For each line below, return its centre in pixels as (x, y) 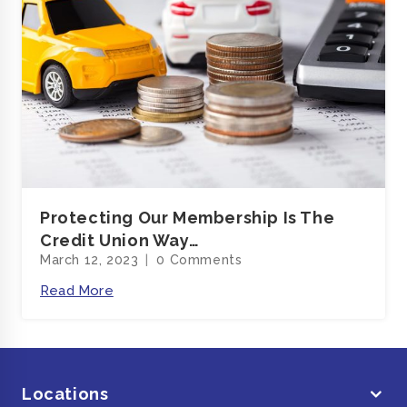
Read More (77, 291)
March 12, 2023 (89, 260)
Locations (65, 394)
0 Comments (199, 260)
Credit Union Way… (120, 240)
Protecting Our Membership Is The (188, 218)
